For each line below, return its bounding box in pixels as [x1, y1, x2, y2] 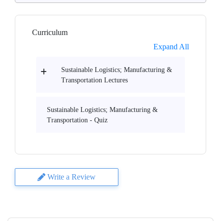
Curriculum [32, 28, 68, 37]
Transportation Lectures [61, 76, 128, 84]
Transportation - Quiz [47, 116, 108, 124]
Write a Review [47, 173, 96, 181]
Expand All [153, 42, 189, 51]
